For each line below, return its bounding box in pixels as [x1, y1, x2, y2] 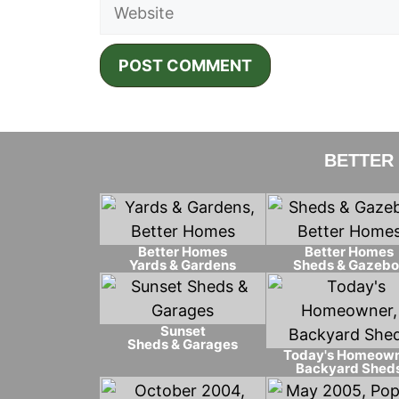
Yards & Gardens [129, 256, 237, 273]
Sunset [159, 322, 206, 340]
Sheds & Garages [127, 336, 239, 354]
